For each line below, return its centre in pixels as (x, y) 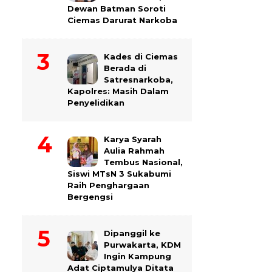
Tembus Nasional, (143, 162)
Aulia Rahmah (134, 151)
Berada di (125, 68)
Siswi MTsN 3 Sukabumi (119, 174)
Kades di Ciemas (141, 56)
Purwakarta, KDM (142, 245)
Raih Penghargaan (108, 185)
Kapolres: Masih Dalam (118, 91)
